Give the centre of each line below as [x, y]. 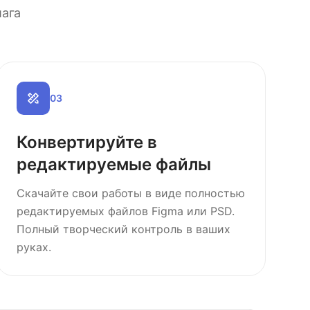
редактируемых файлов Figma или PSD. [125, 211]
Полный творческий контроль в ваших [123, 229]
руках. [34, 247]
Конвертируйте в [86, 142]
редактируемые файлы [113, 164]
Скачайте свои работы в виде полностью [130, 193]
